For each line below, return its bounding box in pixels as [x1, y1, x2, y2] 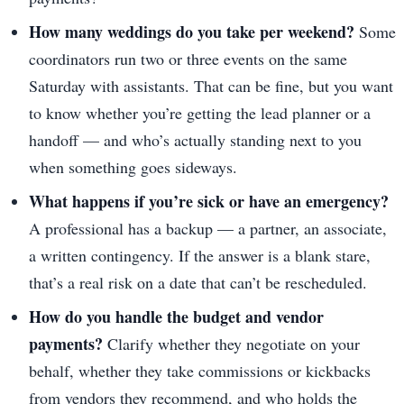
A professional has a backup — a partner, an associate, [29, 216, 387, 239]
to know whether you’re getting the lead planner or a [29, 101, 371, 124]
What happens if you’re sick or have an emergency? [29, 188, 389, 213]
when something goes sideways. [29, 155, 237, 178]
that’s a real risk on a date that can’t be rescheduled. [29, 271, 367, 293]
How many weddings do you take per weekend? [29, 19, 354, 43]
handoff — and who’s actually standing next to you [29, 128, 362, 151]
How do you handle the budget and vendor [29, 304, 324, 328]
